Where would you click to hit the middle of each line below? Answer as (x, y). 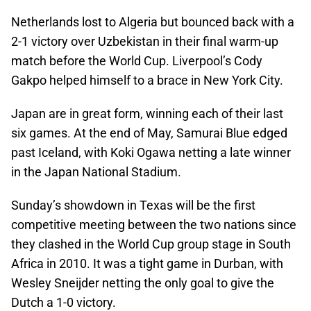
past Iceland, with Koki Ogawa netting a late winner (151, 152)
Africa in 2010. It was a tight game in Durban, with (147, 263)
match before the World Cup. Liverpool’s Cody (137, 61)
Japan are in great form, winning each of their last (147, 114)
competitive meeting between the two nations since (154, 225)
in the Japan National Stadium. (96, 172)
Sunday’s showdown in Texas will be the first (133, 205)
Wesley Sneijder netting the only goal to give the (143, 283)
